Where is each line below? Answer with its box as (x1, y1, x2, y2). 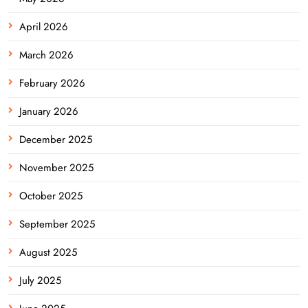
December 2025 (19, 132, 92, 148)
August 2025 (19, 245, 77, 261)
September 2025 (19, 217, 95, 232)
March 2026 (19, 47, 74, 63)
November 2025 (19, 160, 93, 176)
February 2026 (19, 76, 85, 91)
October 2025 (19, 188, 82, 204)
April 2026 (19, 19, 68, 35)
